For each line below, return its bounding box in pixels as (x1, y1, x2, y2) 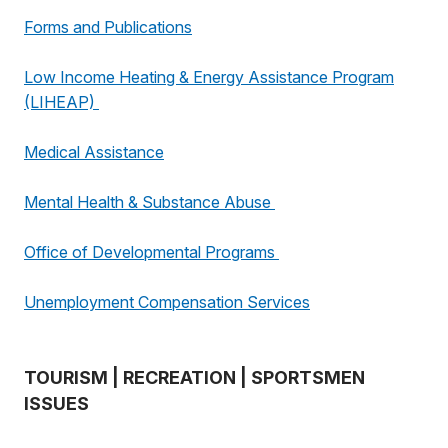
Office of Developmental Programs (24, 242, 279, 262)
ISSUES (24, 393, 89, 414)
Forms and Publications (24, 17, 192, 37)
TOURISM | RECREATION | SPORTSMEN (24, 367, 365, 388)
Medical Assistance (24, 142, 164, 162)
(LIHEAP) (24, 92, 99, 112)
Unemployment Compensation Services (24, 292, 310, 312)
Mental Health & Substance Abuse (24, 192, 275, 212)
